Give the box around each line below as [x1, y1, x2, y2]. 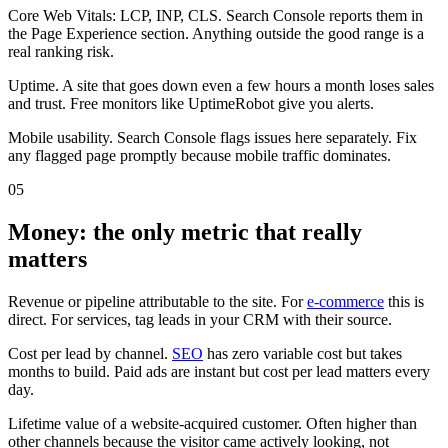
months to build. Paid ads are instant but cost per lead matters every [8, 362, 430, 380]
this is [384, 292, 424, 310]
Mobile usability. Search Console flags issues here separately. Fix [8, 128, 417, 146]
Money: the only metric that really [8, 218, 362, 245]
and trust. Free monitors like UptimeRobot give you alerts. [8, 94, 374, 112]
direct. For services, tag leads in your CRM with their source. [8, 310, 392, 328]
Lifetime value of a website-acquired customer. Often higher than [8, 414, 417, 432]
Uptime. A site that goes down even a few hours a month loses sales [8, 76, 434, 94]
